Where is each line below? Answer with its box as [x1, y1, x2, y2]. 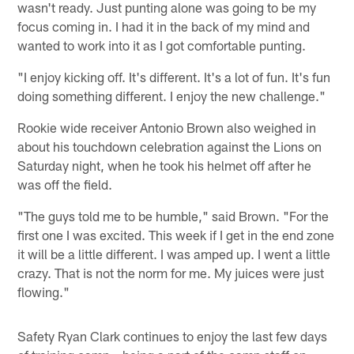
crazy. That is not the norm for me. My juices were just [17, 264, 325, 281]
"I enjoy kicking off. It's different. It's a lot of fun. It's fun [17, 68, 331, 85]
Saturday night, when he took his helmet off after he [17, 156, 312, 173]
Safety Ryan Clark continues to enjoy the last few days [17, 327, 328, 344]
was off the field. [17, 175, 113, 192]
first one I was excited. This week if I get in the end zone [17, 226, 335, 243]
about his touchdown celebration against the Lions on [17, 137, 322, 154]
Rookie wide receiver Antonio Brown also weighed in [17, 119, 317, 135]
